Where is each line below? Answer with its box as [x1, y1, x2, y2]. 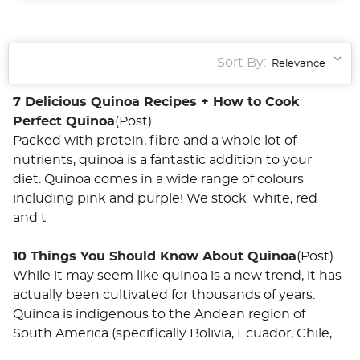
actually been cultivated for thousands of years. [13, 288, 315, 301]
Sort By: [217, 56, 267, 70]
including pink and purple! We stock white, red [13, 191, 317, 205]
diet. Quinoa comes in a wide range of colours [13, 172, 304, 186]
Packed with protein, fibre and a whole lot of [13, 133, 297, 147]
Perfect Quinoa [13, 114, 115, 128]
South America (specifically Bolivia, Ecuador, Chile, [13, 326, 332, 340]
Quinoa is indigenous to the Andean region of [13, 307, 305, 321]
